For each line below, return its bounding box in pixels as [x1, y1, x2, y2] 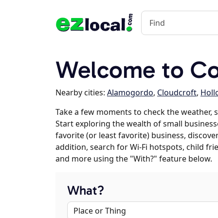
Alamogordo [107, 87, 153, 98]
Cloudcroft [157, 87, 197, 98]
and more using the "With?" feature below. [55, 153, 212, 164]
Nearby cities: [55, 87, 107, 98]
